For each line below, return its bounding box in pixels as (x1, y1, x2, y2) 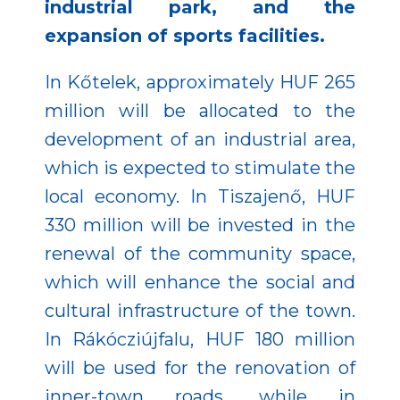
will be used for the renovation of (45, 356, 355, 379)
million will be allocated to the (45, 99, 355, 121)
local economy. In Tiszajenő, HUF (45, 185, 355, 207)
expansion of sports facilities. (45, 24, 325, 46)
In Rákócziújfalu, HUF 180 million (45, 328, 355, 350)
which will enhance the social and (45, 271, 355, 293)
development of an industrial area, (45, 128, 355, 150)
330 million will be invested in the (45, 213, 355, 236)
